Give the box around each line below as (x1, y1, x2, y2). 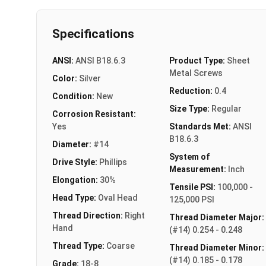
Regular (211, 103, 242, 113)
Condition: (52, 91, 96, 101)
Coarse (106, 240, 135, 251)
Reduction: (169, 85, 214, 96)
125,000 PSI (169, 194, 214, 204)
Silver (79, 73, 101, 83)
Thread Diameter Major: (169, 212, 264, 222)
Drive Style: (52, 157, 99, 167)
